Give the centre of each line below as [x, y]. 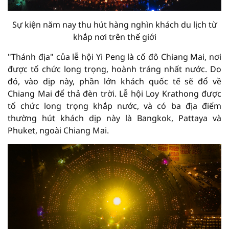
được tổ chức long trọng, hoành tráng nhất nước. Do [114, 69]
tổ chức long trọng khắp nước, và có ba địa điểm [114, 106]
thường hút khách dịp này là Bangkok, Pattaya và [114, 118]
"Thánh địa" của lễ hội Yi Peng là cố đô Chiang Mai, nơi [114, 57]
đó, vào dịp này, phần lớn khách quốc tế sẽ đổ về [114, 82]
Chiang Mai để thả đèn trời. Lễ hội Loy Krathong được [114, 94]
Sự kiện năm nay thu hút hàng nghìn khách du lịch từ [114, 25]
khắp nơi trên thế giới [114, 37]
